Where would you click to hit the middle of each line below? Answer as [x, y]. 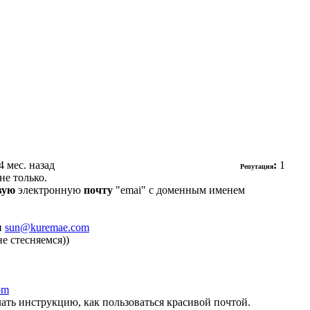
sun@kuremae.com [47, 227]
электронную [49, 190]
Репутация [256, 166]
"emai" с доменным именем [179, 190]
